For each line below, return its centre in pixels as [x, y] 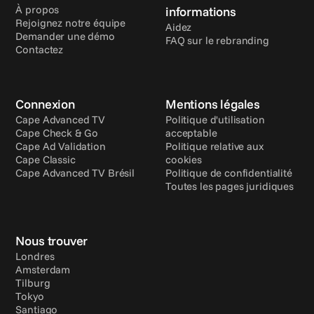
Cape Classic [46, 159]
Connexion [45, 104]
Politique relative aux [214, 146]
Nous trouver [52, 241]
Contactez [40, 49]
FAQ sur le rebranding [217, 40]
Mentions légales [213, 104]
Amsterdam [43, 269]
